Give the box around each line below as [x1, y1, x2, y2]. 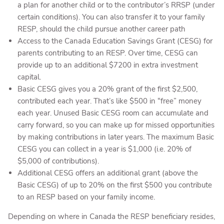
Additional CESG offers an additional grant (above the [17, 168, 198, 178]
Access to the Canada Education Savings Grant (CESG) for [17, 36, 212, 46]
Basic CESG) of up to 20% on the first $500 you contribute [17, 180, 212, 190]
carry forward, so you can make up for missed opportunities [17, 120, 214, 130]
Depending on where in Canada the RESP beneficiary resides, [8, 211, 215, 221]
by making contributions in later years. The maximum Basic [17, 132, 214, 142]
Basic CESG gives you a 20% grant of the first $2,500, [17, 84, 197, 94]
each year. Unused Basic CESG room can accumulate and [17, 108, 208, 118]
